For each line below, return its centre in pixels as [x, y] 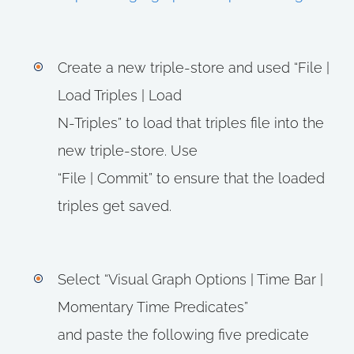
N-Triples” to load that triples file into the [190, 123]
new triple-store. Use [127, 151]
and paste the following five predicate [183, 335]
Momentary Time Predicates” [153, 307]
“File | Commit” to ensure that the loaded [191, 178]
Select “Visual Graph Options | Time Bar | [190, 279]
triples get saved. [114, 206]
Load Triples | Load [119, 95]
